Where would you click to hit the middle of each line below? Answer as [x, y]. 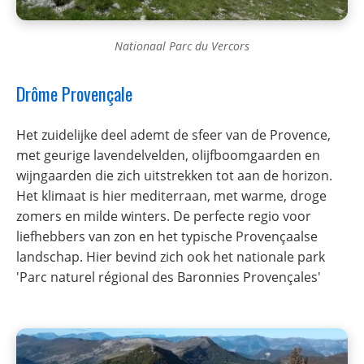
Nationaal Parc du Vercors [182, 45]
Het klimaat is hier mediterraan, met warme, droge [171, 195]
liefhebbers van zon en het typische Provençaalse [167, 236]
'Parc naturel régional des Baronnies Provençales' [169, 277]
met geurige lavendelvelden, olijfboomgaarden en [168, 155]
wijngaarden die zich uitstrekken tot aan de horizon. [174, 175]
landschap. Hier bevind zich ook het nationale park [171, 256]
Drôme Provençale [74, 93]
